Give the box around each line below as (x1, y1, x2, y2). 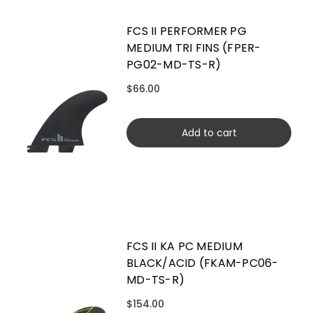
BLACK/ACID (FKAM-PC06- (126, 255, 279, 272)
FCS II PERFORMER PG (126, 23, 247, 40)
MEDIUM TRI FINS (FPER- (126, 40, 261, 57)
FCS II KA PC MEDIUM (126, 238, 242, 255)
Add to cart (181, 126, 237, 140)
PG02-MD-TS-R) (126, 57, 221, 73)
